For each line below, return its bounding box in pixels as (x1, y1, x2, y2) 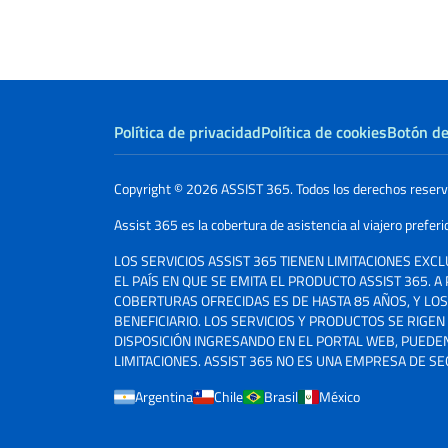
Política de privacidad (114, 119, 261, 144)
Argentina (135, 385, 193, 407)
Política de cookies (261, 119, 387, 144)
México (319, 385, 360, 407)
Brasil (264, 385, 298, 407)
